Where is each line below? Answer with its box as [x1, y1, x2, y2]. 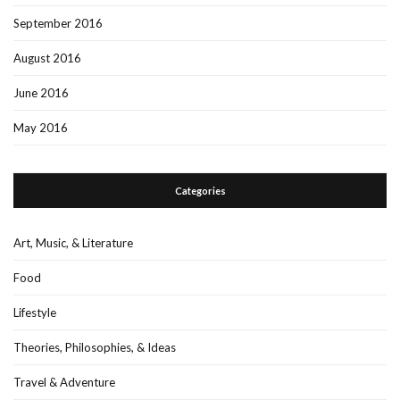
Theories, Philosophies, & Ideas [13, 339, 176, 354]
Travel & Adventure [13, 374, 115, 389]
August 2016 [13, 50, 81, 65]
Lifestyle [13, 304, 56, 320]
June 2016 [13, 85, 69, 100]
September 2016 [13, 15, 103, 30]
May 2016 [13, 120, 68, 135]
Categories [174, 184, 226, 196]
